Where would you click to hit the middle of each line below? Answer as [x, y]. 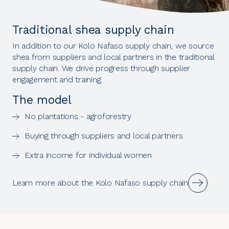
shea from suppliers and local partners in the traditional [113, 57]
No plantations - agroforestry [78, 116]
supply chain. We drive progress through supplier [101, 68]
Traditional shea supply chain [93, 30]
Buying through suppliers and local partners [104, 135]
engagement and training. [57, 80]
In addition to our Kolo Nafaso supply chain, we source [113, 46]
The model [42, 100]
